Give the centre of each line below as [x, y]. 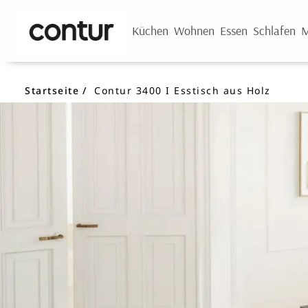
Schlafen [274, 31]
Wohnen [194, 31]
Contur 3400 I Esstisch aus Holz [180, 90]
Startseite [52, 90]
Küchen [150, 31]
